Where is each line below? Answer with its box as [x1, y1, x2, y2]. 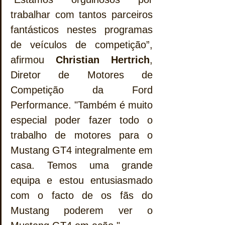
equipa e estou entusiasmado [11, 175, 153, 186]
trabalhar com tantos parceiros [11, 9, 153, 21]
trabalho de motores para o [11, 130, 153, 141]
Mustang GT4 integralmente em [11, 145, 153, 156]
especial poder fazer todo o [11, 115, 153, 126]
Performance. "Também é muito [11, 99, 153, 111]
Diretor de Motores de [11, 69, 153, 81]
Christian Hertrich [56, 54, 150, 66]
